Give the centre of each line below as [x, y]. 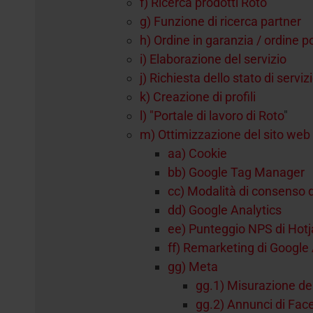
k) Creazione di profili [198, 97]
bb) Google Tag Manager [236, 172]
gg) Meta [193, 267]
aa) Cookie [197, 153]
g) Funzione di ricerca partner [220, 21]
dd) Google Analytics [225, 210]
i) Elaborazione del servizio [213, 59]
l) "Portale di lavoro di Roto [212, 116]
